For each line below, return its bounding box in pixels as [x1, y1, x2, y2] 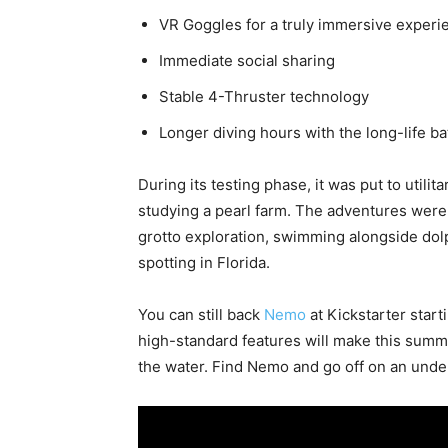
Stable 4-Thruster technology [159, 86, 369, 106]
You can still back [138, 304, 264, 324]
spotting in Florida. [138, 252, 270, 272]
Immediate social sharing [159, 50, 335, 70]
